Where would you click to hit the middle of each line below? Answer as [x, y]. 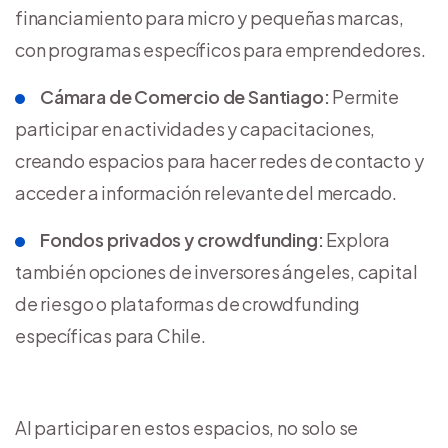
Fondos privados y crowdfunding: [182, 240]
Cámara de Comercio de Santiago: [185, 97]
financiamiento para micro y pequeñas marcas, [210, 18]
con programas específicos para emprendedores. [220, 50]
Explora [356, 240]
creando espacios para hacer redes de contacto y [219, 161]
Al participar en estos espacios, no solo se [187, 428]
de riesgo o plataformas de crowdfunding [187, 304]
